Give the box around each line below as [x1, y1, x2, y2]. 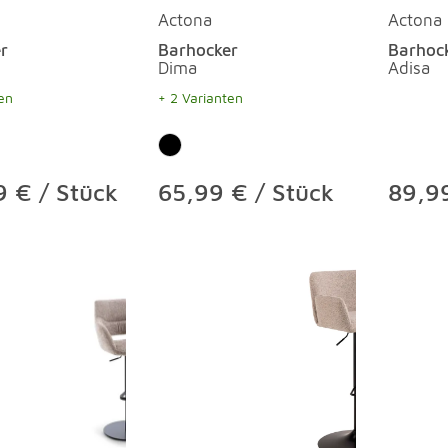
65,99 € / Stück [158, 177, 334, 206]
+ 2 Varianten [158, 88, 243, 106]
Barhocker [158, 39, 238, 60]
